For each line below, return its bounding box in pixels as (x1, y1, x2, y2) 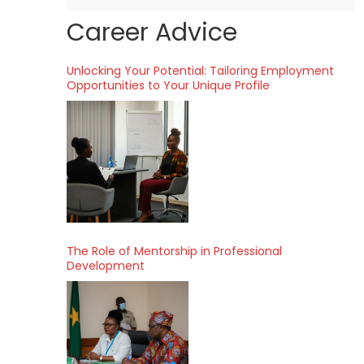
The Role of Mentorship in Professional (67, 243, 282, 259)
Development (67, 258, 145, 274)
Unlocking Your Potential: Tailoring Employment (67, 63, 334, 79)
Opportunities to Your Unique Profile (67, 77, 270, 93)
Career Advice (67, 15, 237, 50)
